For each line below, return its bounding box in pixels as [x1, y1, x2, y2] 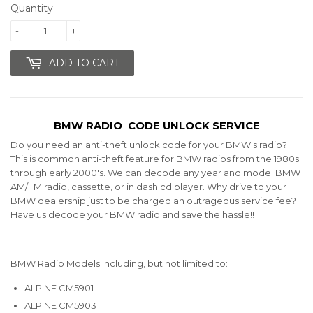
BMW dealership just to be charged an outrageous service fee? [10, 195, 296, 207]
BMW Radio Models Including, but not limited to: [10, 258, 228, 270]
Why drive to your [207, 181, 286, 193]
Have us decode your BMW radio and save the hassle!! [10, 209, 256, 221]
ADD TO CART [49, 56, 119, 69]
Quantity [10, 1, 53, 15]
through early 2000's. [10, 167, 108, 179]
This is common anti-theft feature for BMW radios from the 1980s [10, 153, 299, 165]
